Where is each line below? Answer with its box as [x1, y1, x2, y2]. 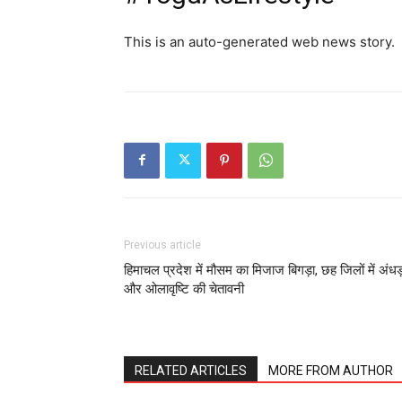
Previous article [124, 238, 201, 251]
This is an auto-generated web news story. [124, 32, 395, 50]
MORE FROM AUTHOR [268, 363, 393, 378]
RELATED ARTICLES [135, 363, 247, 378]
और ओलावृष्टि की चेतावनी [124, 280, 244, 297]
